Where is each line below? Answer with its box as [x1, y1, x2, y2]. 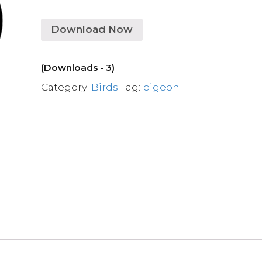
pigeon [143, 81, 180, 93]
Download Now [51, 23, 133, 35]
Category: [41, 81, 92, 93]
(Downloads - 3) [41, 61, 115, 73]
